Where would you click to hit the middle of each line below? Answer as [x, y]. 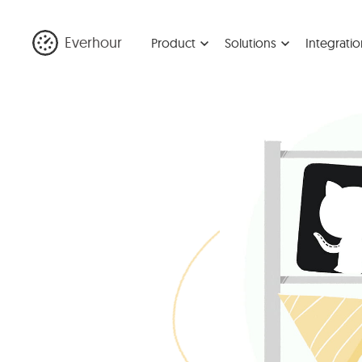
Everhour [93, 42]
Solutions [250, 43]
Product [173, 43]
